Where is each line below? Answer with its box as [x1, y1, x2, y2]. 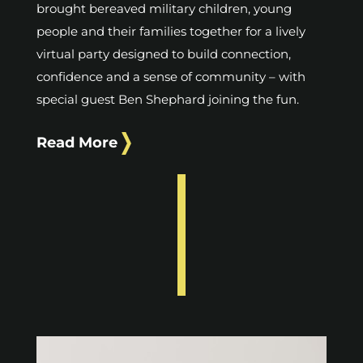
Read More [36, 134, 117, 152]
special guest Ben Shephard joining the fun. [36, 92, 299, 108]
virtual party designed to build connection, [36, 46, 291, 62]
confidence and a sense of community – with [36, 69, 305, 85]
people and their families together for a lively [36, 23, 305, 40]
